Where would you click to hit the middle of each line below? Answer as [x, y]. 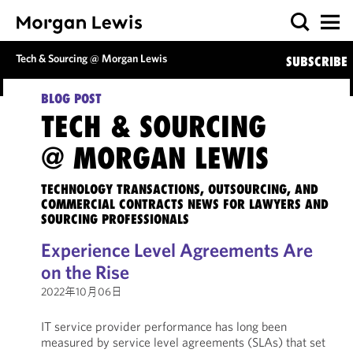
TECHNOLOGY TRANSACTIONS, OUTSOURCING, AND [179, 189]
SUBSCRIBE [316, 61]
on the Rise [85, 272]
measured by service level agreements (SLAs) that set [183, 342]
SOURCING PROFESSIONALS [115, 219]
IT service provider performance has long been [163, 326]
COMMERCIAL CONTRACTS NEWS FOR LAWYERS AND [184, 204]
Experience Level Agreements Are [176, 250]
